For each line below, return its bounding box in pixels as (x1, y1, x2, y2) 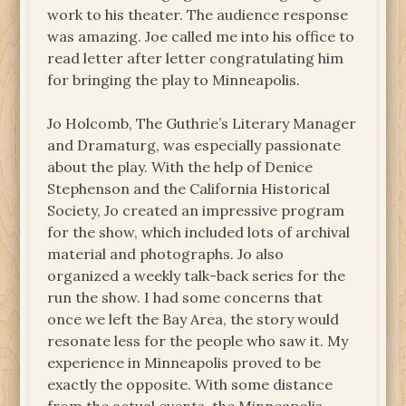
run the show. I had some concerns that (47, 288, 324, 307)
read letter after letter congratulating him (47, 49, 344, 68)
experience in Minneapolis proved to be (47, 353, 322, 372)
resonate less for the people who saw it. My (47, 332, 349, 351)
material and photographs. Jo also (47, 245, 285, 264)
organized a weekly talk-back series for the (47, 266, 346, 285)
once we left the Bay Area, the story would (47, 310, 340, 329)
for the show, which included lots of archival (47, 223, 351, 242)
